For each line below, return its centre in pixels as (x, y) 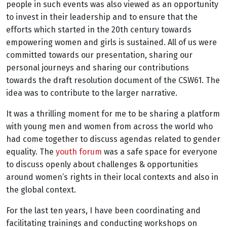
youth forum (79, 152)
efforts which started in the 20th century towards (99, 30)
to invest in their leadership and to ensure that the (102, 17)
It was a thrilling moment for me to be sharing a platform (113, 114)
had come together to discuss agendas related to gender (113, 139)
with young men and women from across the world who (109, 126)
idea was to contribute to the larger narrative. (92, 93)
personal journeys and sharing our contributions (98, 68)
